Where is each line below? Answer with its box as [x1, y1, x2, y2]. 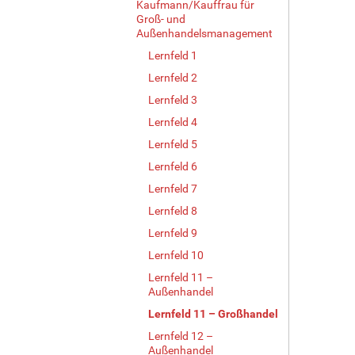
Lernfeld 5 [148, 137, 197, 151]
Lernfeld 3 [148, 93, 197, 106]
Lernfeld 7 [148, 181, 197, 195]
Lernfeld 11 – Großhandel [148, 307, 278, 320]
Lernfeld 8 [148, 204, 197, 217]
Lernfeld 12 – [148, 329, 213, 342]
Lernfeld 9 [148, 226, 197, 239]
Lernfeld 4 [148, 115, 197, 128]
